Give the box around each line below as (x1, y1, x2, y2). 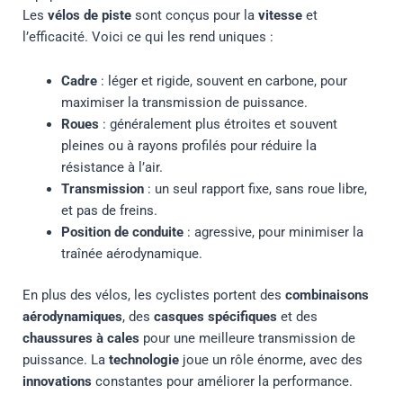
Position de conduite (61, 224, 184, 241)
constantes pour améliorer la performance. (91, 373, 353, 390)
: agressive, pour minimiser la (184, 224, 364, 241)
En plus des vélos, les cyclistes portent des (22, 287, 285, 304)
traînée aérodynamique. (61, 246, 203, 263)
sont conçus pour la (130, 6, 258, 23)
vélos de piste (47, 6, 131, 23)
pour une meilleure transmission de (139, 330, 355, 347)
